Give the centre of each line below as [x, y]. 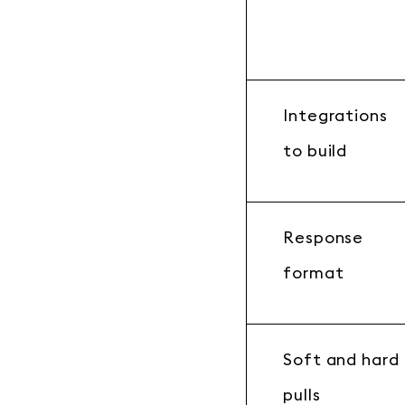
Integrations [335, 116]
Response [324, 238]
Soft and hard [341, 360]
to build [316, 151]
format [314, 273]
